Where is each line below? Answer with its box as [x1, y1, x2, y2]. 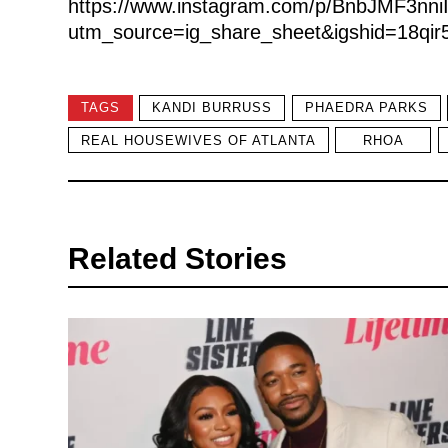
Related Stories [67, 241, 287, 275]
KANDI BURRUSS [152, 100, 272, 116]
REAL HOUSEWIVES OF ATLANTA [80, 132, 316, 148]
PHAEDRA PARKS [304, 100, 428, 116]
